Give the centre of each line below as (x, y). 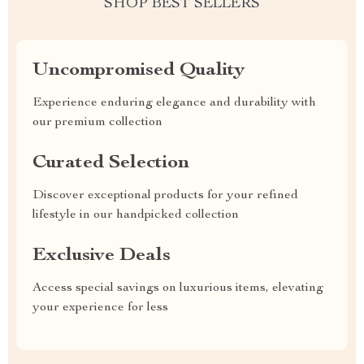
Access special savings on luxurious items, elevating (178, 288)
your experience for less (100, 308)
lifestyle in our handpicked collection (136, 215)
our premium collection (97, 123)
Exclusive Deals (102, 256)
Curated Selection (111, 163)
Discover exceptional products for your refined (165, 196)
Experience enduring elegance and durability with (174, 103)
